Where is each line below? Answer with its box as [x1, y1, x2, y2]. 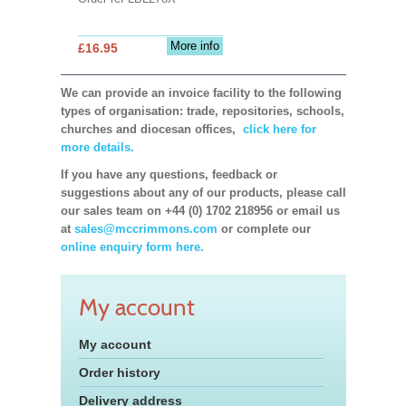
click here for [238, 121, 316, 136]
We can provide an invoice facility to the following [60, 85, 342, 100]
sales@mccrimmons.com [73, 221, 217, 236]
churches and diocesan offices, [60, 121, 239, 136]
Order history [78, 364, 160, 380]
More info [169, 38, 219, 53]
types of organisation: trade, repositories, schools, [60, 103, 344, 118]
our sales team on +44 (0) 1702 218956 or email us [60, 203, 340, 217]
